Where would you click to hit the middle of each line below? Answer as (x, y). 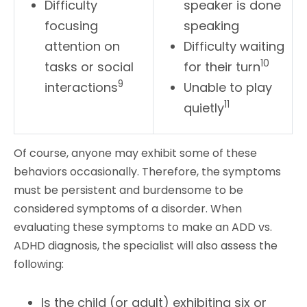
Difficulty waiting (234, 46)
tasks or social (89, 66)
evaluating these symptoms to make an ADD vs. (143, 227)
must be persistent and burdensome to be (128, 190)
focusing (72, 25)
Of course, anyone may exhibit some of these (135, 153)
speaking (212, 25)
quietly (204, 108)
